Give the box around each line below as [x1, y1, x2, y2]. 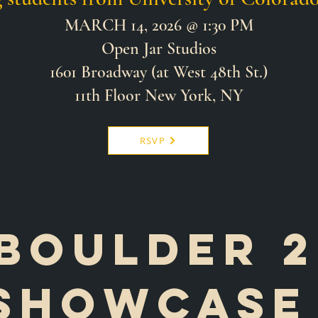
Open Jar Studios [101, 38, 216, 59]
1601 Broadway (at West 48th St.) [50, 62, 268, 82]
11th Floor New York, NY [74, 85, 243, 106]
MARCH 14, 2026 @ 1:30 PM [64, 15, 253, 35]
